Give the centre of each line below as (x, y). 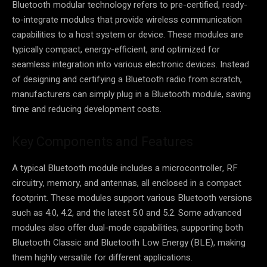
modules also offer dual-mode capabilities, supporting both (128, 227)
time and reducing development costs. (87, 109)
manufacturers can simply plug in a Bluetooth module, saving (131, 94)
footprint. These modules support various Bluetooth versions (132, 198)
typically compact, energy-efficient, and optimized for (116, 49)
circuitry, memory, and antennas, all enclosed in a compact (127, 183)
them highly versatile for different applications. (102, 257)
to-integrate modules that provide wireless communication (127, 19)
